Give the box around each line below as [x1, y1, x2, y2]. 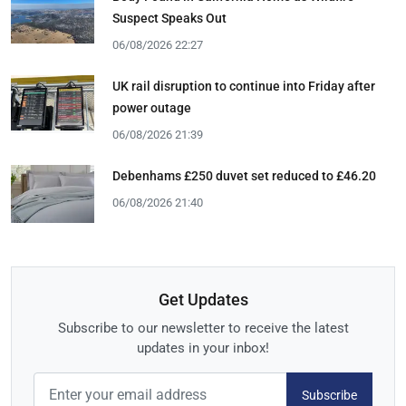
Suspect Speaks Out [112, 10, 227, 25]
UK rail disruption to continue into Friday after [112, 78, 375, 93]
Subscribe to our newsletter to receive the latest [57, 320, 349, 337]
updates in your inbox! [137, 340, 269, 357]
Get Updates [158, 290, 248, 310]
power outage [112, 100, 191, 115]
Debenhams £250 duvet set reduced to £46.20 [112, 168, 376, 183]
